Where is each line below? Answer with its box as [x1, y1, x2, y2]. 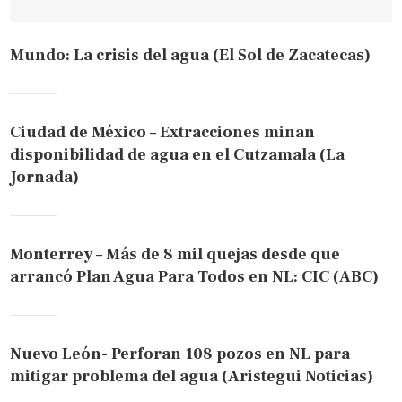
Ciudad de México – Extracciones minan [10, 121, 316, 143]
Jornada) [10, 166, 80, 188]
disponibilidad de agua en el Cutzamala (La [10, 144, 345, 165]
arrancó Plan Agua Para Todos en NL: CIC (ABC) [10, 266, 380, 287]
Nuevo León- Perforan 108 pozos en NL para [10, 343, 351, 364]
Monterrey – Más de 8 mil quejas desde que [10, 243, 341, 265]
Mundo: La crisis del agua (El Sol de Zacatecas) [10, 44, 371, 66]
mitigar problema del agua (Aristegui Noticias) [10, 365, 374, 387]
